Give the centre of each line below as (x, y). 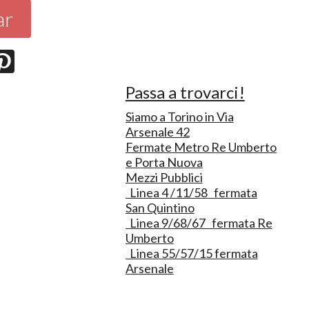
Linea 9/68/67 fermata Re (199, 222)
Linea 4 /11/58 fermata (191, 192)
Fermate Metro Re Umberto (201, 147)
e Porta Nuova (164, 162)
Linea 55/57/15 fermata (191, 253)
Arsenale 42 (157, 131)
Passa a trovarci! (185, 92)
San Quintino (160, 207)
